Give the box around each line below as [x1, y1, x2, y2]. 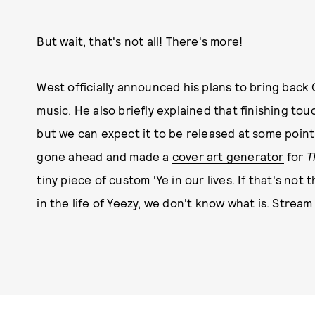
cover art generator [172, 149, 284, 163]
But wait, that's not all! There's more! [37, 34, 246, 48]
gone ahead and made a [37, 149, 172, 163]
